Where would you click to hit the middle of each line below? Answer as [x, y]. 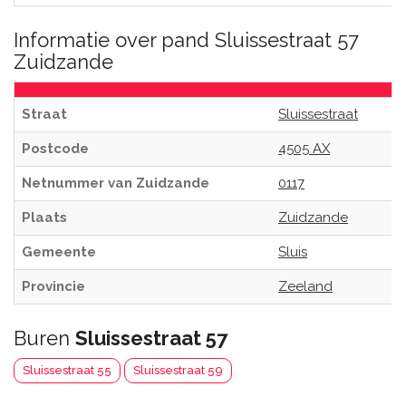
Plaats [44, 217]
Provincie [53, 286]
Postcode [55, 149]
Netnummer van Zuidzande [116, 183]
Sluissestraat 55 [67, 370]
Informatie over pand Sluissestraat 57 [186, 40]
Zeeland [305, 286]
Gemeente [59, 252]
